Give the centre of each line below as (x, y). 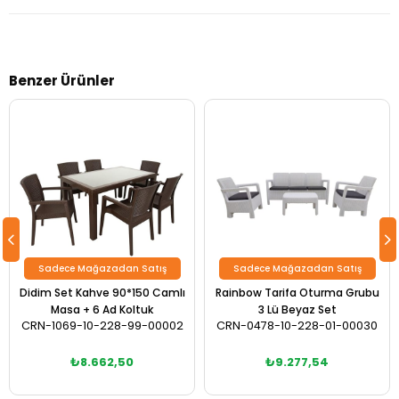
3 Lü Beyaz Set (297, 310)
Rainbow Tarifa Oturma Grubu (297, 293)
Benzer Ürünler (62, 81)
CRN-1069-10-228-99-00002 (102, 326)
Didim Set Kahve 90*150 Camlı (102, 293)
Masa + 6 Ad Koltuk (102, 310)
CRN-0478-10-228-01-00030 (297, 326)
